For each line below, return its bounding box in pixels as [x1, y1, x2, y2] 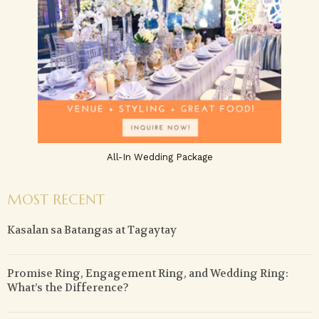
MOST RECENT [7, 191, 105, 209]
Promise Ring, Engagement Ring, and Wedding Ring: [7, 266, 288, 281]
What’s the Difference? [7, 281, 129, 296]
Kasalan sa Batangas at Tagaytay [7, 223, 177, 238]
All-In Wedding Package [106, 152, 213, 163]
